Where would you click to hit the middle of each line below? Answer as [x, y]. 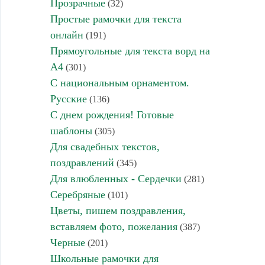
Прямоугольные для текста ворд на [130, 51]
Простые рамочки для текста [116, 19]
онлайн [67, 35]
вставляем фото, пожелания [114, 226]
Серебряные [77, 194]
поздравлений [82, 162]
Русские [68, 98]
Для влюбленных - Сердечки [116, 178]
